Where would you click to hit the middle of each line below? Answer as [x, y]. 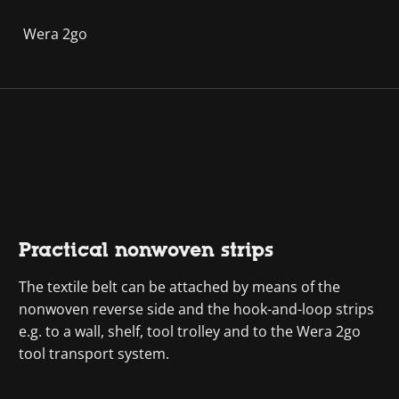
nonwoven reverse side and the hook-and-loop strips [197, 309]
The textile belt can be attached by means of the [180, 287]
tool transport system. [94, 354]
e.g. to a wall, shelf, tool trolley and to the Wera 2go [190, 331]
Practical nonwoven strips [147, 250]
